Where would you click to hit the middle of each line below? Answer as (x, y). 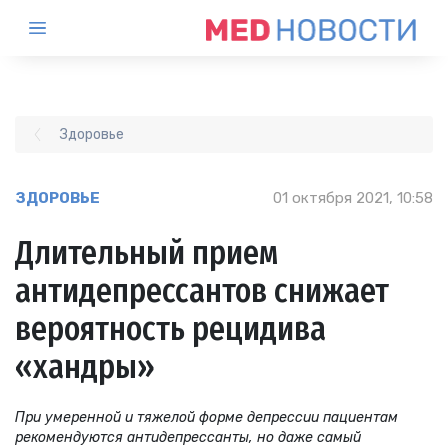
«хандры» (85, 367)
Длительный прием (146, 253)
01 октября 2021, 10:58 (353, 198)
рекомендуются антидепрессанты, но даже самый (188, 437)
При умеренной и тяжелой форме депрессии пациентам (206, 417)
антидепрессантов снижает (202, 291)
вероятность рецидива (170, 329)
